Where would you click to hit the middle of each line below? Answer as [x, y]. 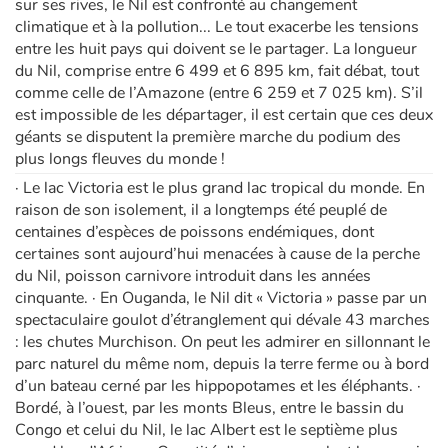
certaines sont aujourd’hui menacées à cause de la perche [217, 254]
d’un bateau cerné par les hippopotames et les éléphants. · [218, 386]
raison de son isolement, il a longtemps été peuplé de [201, 210]
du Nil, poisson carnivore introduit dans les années [193, 276]
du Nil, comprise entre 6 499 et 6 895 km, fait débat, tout [217, 71]
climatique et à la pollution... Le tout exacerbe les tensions [217, 27]
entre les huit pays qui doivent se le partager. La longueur [216, 49]
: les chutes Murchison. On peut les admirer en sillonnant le [222, 342]
